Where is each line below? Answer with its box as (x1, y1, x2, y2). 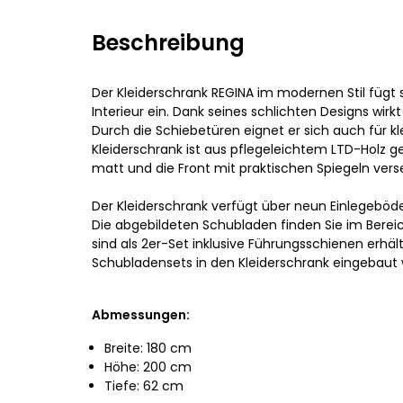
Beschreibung (92, 27, 245, 58)
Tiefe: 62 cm (104, 376, 184, 395)
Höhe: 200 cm (104, 357, 192, 376)
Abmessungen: (92, 305, 190, 324)
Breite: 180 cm (104, 338, 192, 357)
